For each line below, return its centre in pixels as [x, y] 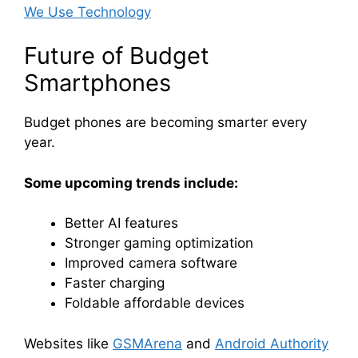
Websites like [68, 343]
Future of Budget [117, 56]
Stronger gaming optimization [159, 243]
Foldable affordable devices [155, 303]
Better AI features [121, 223]
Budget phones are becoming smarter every [165, 123]
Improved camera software [151, 263]
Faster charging [115, 283]
